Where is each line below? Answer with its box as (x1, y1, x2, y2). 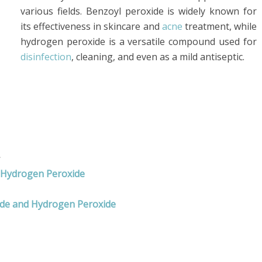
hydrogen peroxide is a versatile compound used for (20, 35, 257, 48)
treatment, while (182, 20, 257, 33)
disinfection (20, 50, 71, 63)
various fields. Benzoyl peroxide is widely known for (20, 5, 257, 18)
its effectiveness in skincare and (20, 20, 162, 33)
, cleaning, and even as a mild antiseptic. (71, 50, 244, 63)
